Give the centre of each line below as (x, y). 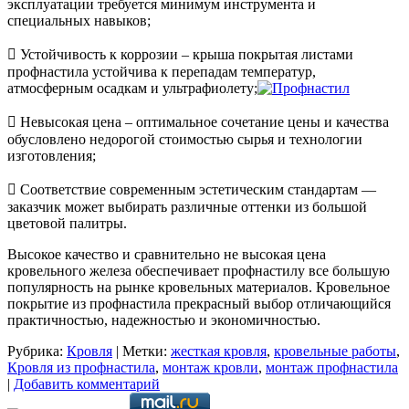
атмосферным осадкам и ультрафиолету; (132, 89)
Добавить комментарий (87, 384)
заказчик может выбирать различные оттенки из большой (187, 207)
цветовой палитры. (67, 224)
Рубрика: (35, 351)
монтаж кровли (210, 368)
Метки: (145, 351)
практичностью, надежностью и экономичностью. (164, 320)
